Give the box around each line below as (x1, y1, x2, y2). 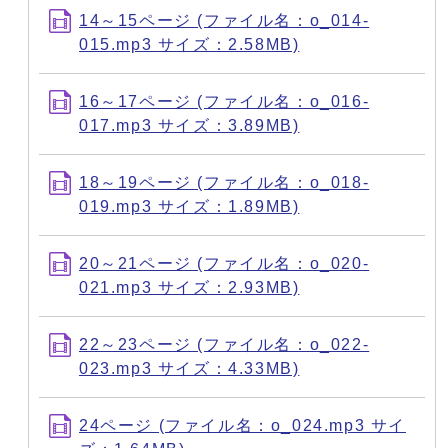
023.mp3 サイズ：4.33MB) (79, 359, 300, 377)
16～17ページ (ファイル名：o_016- (79, 92, 370, 110)
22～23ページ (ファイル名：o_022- (79, 335, 370, 353)
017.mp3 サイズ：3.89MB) (79, 116, 300, 134)
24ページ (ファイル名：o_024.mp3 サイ (79, 416, 406, 434)
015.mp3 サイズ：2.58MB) (79, 35, 300, 53)
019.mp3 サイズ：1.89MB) (79, 197, 300, 215)
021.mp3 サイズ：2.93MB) (79, 278, 300, 296)
